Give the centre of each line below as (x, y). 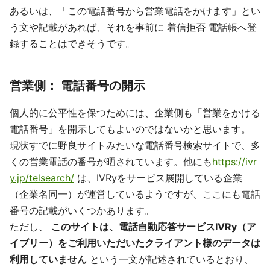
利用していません (48, 259)
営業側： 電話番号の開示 (77, 86)
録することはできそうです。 (72, 44)
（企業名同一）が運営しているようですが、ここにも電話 (135, 194)
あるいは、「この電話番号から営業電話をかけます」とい (135, 11)
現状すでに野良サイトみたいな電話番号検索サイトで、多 (135, 146)
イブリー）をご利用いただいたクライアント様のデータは (135, 243)
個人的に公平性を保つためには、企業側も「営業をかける (135, 113)
